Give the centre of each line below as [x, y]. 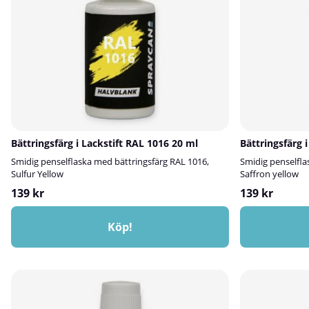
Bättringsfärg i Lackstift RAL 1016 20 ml [104, 143]
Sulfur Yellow [37, 174]
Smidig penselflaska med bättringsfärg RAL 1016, [110, 161]
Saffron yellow [269, 174]
